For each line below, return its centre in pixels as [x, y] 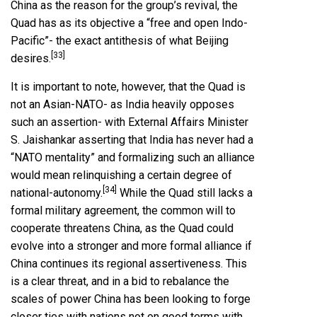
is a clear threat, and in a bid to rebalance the [120, 282]
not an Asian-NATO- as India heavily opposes [122, 105]
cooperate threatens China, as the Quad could [122, 229]
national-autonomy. [57, 193]
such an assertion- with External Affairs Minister [129, 122]
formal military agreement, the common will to [123, 211]
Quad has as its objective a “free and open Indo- [129, 23]
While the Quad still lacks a [185, 193]
